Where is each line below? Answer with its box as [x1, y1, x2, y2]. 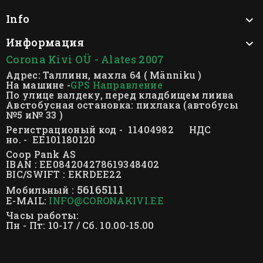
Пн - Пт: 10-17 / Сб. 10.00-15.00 [6, 218, 154, 231]
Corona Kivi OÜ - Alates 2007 [6, 52, 164, 66]
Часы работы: [6, 208, 79, 221]
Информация [6, 35, 84, 49]
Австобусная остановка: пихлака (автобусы [6, 98, 238, 111]
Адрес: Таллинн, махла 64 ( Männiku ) [6, 68, 202, 81]
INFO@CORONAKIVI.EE [49, 194, 164, 207]
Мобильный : [6, 183, 77, 196]
